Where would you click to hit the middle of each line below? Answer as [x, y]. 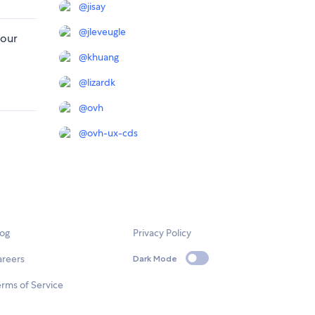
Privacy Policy [162, 233]
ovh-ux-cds [112, 133]
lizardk [101, 83]
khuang [103, 57]
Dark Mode [155, 258]
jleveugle [107, 32]
